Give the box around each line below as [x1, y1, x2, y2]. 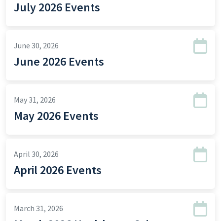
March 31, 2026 [14, 203, 63, 213]
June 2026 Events [14, 54, 104, 69]
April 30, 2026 [14, 149, 59, 159]
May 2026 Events [14, 108, 99, 123]
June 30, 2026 [14, 40, 59, 50]
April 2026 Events [14, 162, 102, 178]
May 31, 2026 [14, 95, 56, 105]
